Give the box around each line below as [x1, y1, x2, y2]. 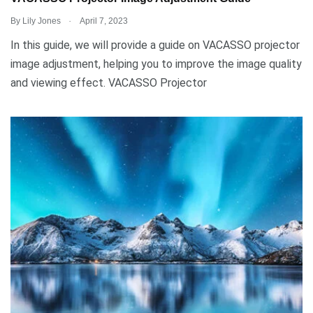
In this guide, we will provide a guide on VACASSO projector [10, 38, 300, 52]
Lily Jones [22, 15, 61, 26]
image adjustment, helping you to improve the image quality [10, 57, 302, 71]
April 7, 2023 [78, 15, 128, 26]
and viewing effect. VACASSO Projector [10, 75, 207, 89]
